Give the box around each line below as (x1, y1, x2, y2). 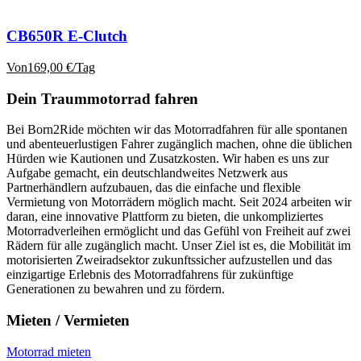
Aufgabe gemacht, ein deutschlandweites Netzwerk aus (6, 166, 288, 180)
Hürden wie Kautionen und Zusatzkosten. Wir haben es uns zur (6, 151, 329, 166)
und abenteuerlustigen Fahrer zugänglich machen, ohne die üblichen (6, 137, 352, 151)
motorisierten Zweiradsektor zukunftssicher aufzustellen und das (6, 253, 332, 268)
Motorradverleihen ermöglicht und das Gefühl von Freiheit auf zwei (6, 224, 351, 239)
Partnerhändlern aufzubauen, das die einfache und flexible (6, 180, 301, 195)
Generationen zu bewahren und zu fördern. (6, 282, 225, 297)
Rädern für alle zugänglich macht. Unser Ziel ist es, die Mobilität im (6, 239, 351, 253)
